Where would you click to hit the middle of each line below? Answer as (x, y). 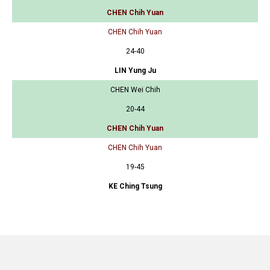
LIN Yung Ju (135, 70)
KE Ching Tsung (135, 186)
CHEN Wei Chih (135, 89)
